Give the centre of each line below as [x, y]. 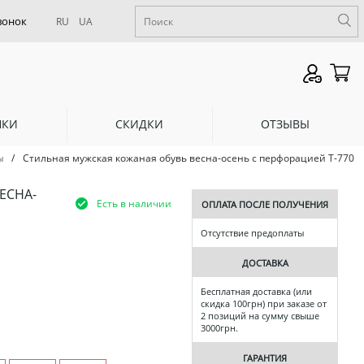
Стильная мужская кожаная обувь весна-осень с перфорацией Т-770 [188, 158]
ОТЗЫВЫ [286, 123]
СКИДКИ [140, 123]
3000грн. [219, 328]
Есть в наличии [134, 203]
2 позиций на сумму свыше [260, 316]
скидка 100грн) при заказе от [264, 304]
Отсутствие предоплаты [252, 233]
